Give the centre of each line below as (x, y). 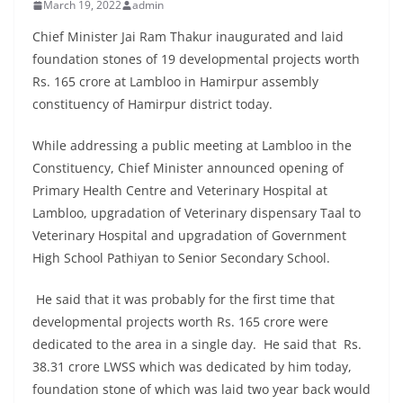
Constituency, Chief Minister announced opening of (188, 168)
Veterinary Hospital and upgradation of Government (189, 236)
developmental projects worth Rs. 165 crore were (180, 322)
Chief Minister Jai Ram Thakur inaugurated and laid (188, 37)
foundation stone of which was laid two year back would (201, 390)
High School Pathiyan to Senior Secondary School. (183, 258)
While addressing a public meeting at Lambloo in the (192, 146)
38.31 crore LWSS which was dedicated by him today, (192, 367)
